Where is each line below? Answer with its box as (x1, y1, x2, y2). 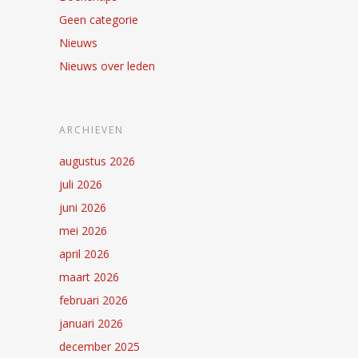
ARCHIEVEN (59, 122, 124, 137)
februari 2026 (59, 292, 128, 308)
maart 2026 (59, 268, 119, 284)
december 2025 (59, 338, 140, 354)
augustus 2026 (59, 153, 135, 169)
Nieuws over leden (59, 58, 155, 74)
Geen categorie (59, 11, 138, 27)
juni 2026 (59, 199, 106, 215)
